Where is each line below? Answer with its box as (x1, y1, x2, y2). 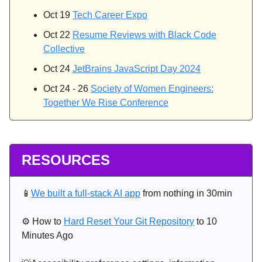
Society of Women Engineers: (91, 84, 213, 94)
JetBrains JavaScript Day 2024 (73, 64, 201, 74)
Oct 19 (43, 10, 73, 20)
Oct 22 (43, 30, 73, 40)
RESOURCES (22, 152, 110, 168)
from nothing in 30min (140, 188, 232, 199)
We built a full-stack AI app (31, 188, 140, 199)
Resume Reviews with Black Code (73, 30, 216, 40)
